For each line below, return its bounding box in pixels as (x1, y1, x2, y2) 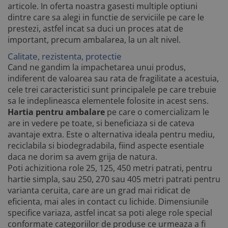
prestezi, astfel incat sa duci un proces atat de (8, 23, 183, 34)
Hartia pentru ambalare (8, 106, 105, 118)
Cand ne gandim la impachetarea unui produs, (8, 61, 186, 73)
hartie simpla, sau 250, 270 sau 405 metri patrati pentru (8, 173, 220, 185)
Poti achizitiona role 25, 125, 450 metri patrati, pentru (8, 162, 212, 174)
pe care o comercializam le (105, 106, 209, 118)
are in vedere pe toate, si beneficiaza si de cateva (8, 117, 194, 129)
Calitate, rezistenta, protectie (8, 49, 122, 62)
